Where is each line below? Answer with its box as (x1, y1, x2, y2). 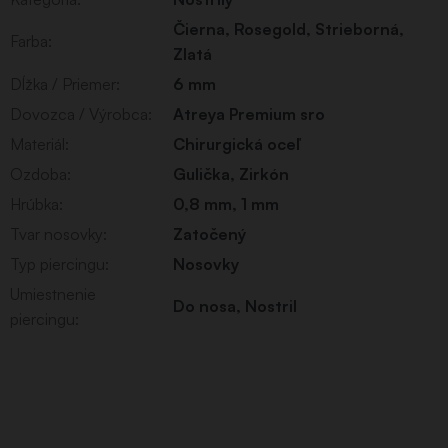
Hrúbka (10, 193, 59, 214)
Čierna (173, 18, 225, 39)
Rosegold (234, 18, 306, 39)
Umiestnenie (10, 283, 96, 304)
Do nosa (173, 295, 236, 316)
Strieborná (315, 18, 399, 39)
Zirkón (239, 163, 289, 184)
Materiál (10, 133, 65, 154)
